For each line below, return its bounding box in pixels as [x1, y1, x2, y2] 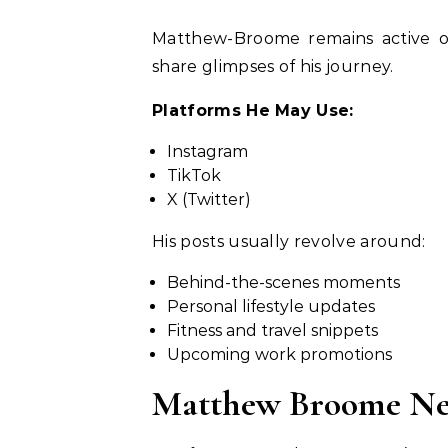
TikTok [167, 166, 221, 185]
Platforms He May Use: [152, 101, 354, 120]
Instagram [167, 142, 248, 161]
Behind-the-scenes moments [167, 273, 400, 292]
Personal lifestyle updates [167, 297, 375, 316]
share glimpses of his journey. [152, 57, 394, 76]
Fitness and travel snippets [167, 321, 378, 340]
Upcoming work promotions [167, 345, 392, 364]
